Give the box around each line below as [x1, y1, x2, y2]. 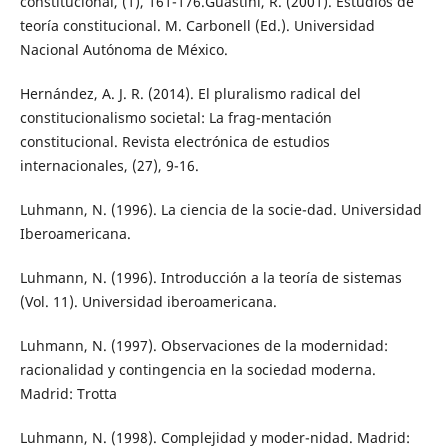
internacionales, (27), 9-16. [19, 156, 199, 176]
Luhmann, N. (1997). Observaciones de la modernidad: [19, 336, 388, 356]
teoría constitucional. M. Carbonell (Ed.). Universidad [19, 16, 375, 36]
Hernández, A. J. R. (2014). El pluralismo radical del [19, 84, 361, 104]
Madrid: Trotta [19, 384, 117, 404]
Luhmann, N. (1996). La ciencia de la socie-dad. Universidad [19, 200, 422, 220]
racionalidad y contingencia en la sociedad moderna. [19, 360, 376, 380]
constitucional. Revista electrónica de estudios [19, 132, 330, 152]
